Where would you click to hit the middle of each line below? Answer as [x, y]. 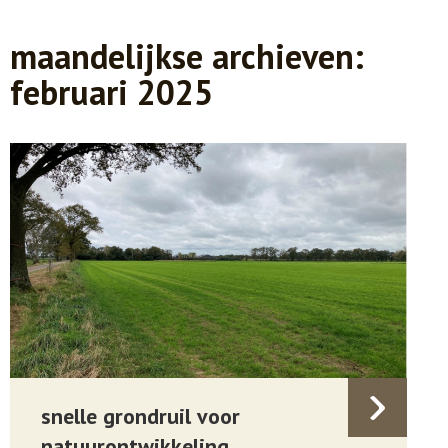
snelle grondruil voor [140, 416]
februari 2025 [111, 92]
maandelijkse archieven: [187, 56]
